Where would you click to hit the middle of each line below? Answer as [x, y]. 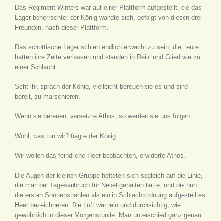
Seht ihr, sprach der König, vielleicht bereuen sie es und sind [101, 87]
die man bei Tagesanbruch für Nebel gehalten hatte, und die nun [106, 185]
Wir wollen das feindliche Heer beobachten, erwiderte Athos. [100, 156]
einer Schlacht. [36, 67]
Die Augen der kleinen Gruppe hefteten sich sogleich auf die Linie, [109, 175]
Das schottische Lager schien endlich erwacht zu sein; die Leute [107, 47]
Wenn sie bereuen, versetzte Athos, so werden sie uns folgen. [103, 116]
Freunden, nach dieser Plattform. [62, 27]
